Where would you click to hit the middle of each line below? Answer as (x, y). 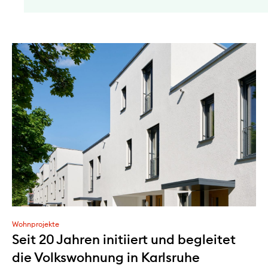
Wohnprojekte (36, 224)
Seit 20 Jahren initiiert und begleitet (124, 239)
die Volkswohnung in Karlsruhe (106, 257)
